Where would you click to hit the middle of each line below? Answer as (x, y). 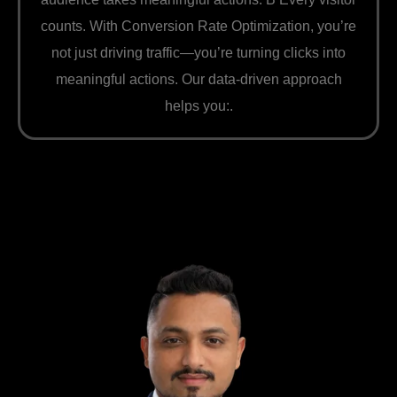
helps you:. (198, 105)
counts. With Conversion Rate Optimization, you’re (198, 26)
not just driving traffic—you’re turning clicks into (198, 52)
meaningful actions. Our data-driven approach (198, 79)
